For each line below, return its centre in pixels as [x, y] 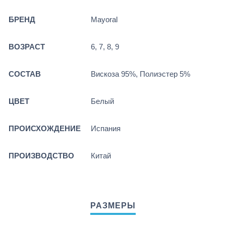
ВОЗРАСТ [27, 47]
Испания [106, 129]
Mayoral [104, 20]
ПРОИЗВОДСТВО [41, 156]
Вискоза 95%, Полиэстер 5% [140, 74]
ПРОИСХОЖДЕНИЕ [45, 129]
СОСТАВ [25, 74]
